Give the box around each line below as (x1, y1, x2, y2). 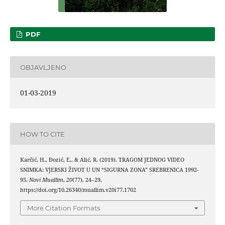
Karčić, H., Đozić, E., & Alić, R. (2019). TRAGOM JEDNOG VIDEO (20, 156, 184, 164)
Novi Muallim (29, 176, 63, 184)
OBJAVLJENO (20, 63, 66, 71)
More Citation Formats (27, 203, 100, 212)
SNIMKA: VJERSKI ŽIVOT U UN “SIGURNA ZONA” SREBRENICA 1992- (20, 166, 198, 174)
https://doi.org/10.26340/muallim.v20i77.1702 (20, 186, 136, 194)
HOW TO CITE (20, 130, 65, 138)
